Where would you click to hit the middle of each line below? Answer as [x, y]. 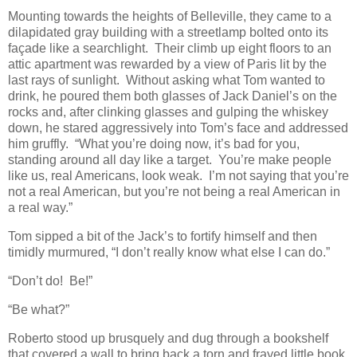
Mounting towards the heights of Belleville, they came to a [170, 17]
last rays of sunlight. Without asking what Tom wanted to [167, 80]
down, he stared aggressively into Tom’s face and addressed [178, 128]
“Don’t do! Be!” [50, 280]
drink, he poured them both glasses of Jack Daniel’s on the [173, 96]
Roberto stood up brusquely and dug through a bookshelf [168, 338]
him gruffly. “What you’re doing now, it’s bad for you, [154, 144]
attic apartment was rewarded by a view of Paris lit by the [167, 65]
